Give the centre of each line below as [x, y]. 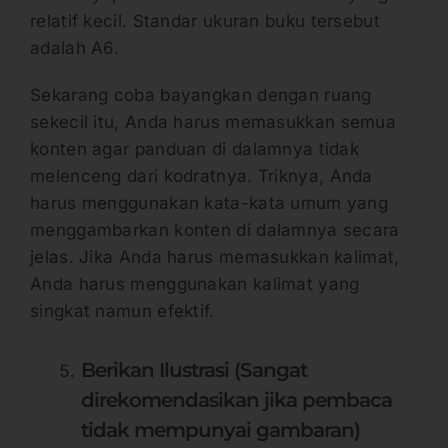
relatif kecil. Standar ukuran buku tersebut [205, 20]
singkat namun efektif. [122, 310]
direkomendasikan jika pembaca [236, 399]
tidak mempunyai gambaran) [220, 429]
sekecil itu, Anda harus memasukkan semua [213, 121]
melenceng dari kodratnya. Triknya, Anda [201, 175]
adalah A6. [75, 47]
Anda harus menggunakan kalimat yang [195, 283]
